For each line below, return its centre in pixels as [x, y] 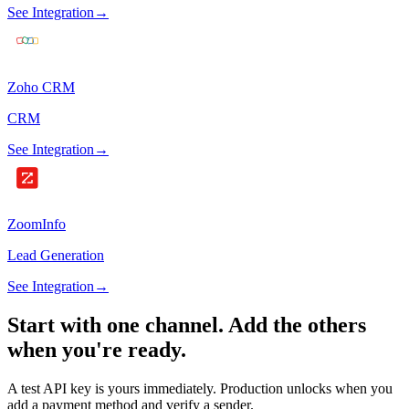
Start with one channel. [115, 325]
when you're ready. [97, 350]
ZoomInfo [37, 225]
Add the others [297, 325]
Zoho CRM [41, 88]
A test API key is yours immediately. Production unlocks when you [200, 389]
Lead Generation [56, 256]
